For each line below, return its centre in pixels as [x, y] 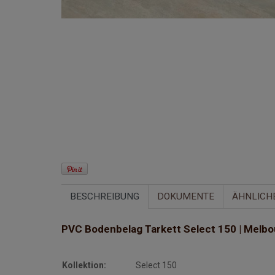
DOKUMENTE [186, 197]
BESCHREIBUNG [105, 197]
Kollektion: [84, 265]
